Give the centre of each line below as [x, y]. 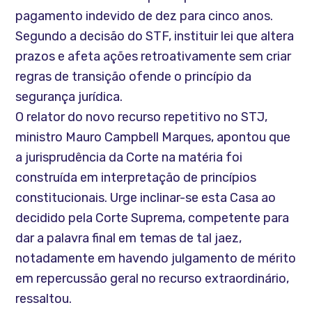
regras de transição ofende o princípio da [134, 76]
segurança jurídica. [69, 96]
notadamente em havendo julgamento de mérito [156, 258]
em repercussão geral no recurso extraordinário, [153, 278]
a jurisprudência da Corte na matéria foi [129, 157]
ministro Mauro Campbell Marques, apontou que [153, 137]
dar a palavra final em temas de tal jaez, [129, 238]
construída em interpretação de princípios [136, 177]
